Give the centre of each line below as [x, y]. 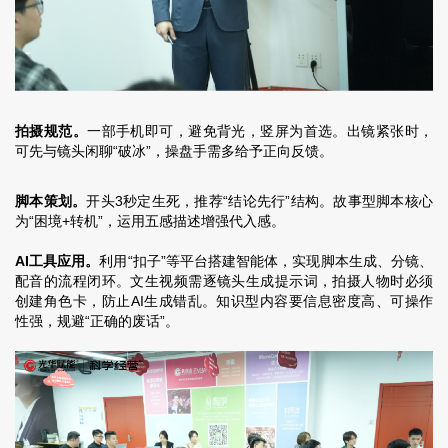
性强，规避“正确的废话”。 [97, 321]
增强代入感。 [243, 221]
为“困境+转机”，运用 [80, 221]
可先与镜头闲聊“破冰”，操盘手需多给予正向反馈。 [174, 151]
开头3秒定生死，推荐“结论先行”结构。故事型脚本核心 [260, 201]
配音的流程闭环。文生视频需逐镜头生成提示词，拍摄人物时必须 [224, 281]
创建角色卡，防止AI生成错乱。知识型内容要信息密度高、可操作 [224, 301]
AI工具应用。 [57, 261]
